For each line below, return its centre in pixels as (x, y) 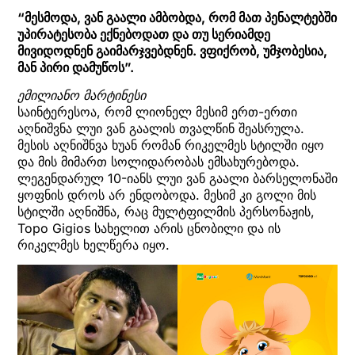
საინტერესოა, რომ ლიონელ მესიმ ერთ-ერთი (157, 111)
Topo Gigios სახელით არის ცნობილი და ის (149, 228)
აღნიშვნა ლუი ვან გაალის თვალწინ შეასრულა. (161, 128)
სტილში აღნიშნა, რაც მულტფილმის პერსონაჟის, (166, 211)
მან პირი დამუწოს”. (76, 67)
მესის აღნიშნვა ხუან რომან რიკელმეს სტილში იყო (171, 145)
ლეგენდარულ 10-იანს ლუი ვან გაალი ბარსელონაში (177, 178)
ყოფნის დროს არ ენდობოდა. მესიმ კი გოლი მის (167, 195)
